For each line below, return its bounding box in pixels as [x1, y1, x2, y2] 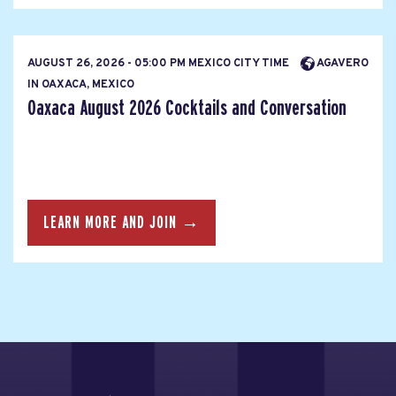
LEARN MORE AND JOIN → [43, 213, 200, 232]
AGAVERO [315, 57, 369, 72]
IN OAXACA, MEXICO [27, 78, 134, 93]
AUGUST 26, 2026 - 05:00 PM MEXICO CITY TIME [27, 57, 292, 72]
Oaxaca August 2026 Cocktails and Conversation [27, 97, 346, 120]
